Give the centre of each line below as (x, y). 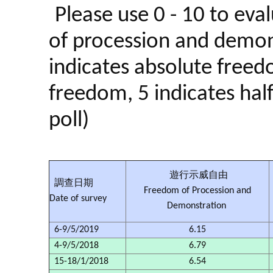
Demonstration (197, 206)
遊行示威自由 (197, 175)
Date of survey (78, 199)
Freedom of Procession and (197, 191)
